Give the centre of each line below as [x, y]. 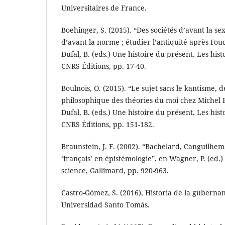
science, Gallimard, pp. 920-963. [115, 171]
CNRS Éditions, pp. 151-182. [108, 125]
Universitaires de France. [104, 8]
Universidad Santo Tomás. [105, 205]
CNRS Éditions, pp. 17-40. [104, 66]
